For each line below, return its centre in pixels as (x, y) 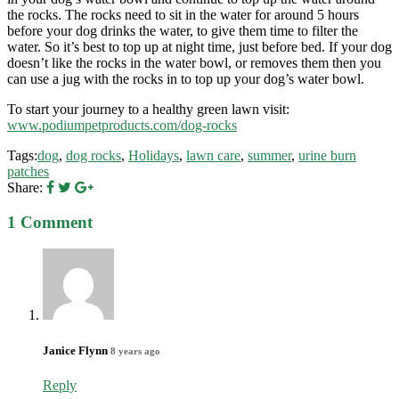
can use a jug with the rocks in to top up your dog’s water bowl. (186, 79)
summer (269, 156)
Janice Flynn (77, 350)
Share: (25, 188)
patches (28, 172)
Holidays (154, 156)
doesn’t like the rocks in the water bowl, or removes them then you (194, 63)
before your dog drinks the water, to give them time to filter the (183, 31)
